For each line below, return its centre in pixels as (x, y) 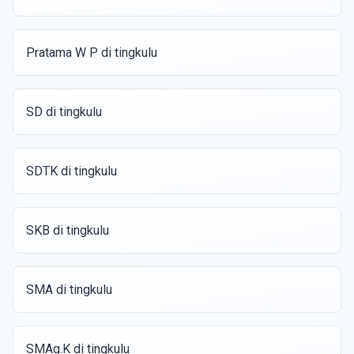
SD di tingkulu (64, 112)
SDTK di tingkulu (72, 171)
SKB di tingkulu (68, 230)
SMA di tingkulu (69, 290)
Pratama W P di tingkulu (92, 53)
